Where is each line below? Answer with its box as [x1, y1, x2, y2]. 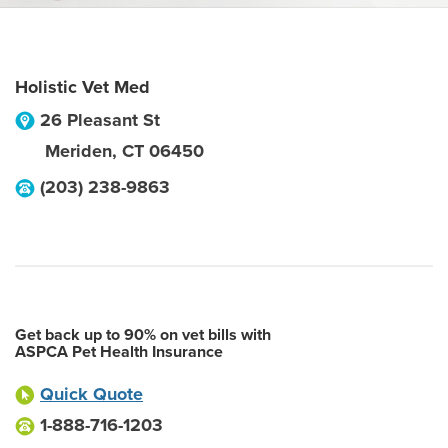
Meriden [45, 140, 112, 162]
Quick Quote [40, 383, 143, 405]
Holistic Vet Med [15, 76, 150, 98]
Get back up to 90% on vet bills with [15, 325, 271, 345]
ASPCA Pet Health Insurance [15, 342, 223, 362]
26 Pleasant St [40, 109, 160, 131]
